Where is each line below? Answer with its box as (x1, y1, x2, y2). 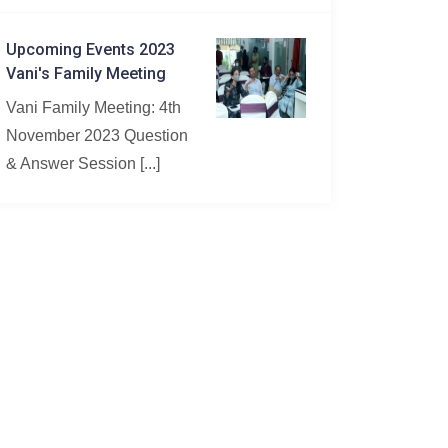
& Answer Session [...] (6, 155, 160, 173)
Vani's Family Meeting (6, 64, 166, 84)
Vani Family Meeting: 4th (6, 99, 181, 117)
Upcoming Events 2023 (6, 40, 175, 60)
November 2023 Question (6, 127, 188, 145)
